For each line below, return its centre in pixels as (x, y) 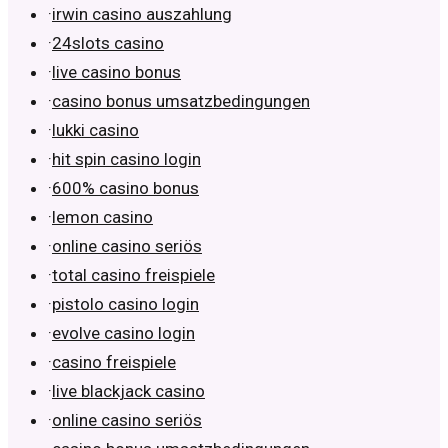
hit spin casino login (126, 159)
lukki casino (95, 130)
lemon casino (102, 217)
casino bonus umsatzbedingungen (181, 101)
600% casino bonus (125, 188)
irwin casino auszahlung (142, 14)
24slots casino (108, 43)
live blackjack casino (128, 391)
